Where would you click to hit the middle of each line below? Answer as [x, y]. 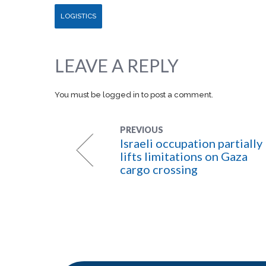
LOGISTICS [78, 16]
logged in [121, 95]
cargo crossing [159, 169]
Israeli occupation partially [191, 143]
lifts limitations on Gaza [184, 156]
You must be [79, 95]
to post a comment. [176, 95]
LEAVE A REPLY [117, 65]
